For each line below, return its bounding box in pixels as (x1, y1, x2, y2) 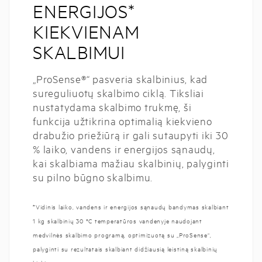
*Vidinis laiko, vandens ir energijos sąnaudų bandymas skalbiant (33, 202, 229, 211)
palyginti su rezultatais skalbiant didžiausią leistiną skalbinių (33, 244, 218, 253)
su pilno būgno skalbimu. (33, 170, 153, 184)
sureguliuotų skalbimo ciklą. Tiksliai (33, 85, 204, 99)
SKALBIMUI (33, 41, 125, 63)
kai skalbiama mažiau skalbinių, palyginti (33, 156, 229, 170)
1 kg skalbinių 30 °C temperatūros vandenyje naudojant (33, 216, 202, 225)
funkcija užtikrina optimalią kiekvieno (33, 113, 212, 127)
